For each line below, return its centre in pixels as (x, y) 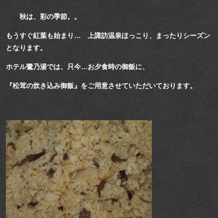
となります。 (26, 48)
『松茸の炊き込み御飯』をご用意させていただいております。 (101, 86)
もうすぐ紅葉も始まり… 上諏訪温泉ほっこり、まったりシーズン (108, 36)
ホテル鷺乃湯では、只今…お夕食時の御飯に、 (77, 67)
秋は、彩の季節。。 (50, 17)
